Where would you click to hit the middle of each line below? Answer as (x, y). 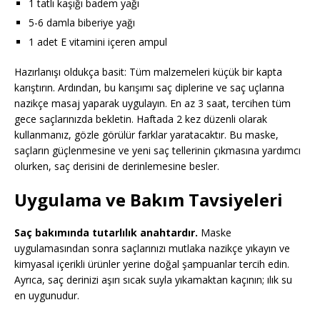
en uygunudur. (47, 296)
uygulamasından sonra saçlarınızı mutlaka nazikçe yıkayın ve (152, 249)
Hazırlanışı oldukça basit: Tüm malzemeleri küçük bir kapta (148, 72)
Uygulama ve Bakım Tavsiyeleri (149, 200)
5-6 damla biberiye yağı (82, 23)
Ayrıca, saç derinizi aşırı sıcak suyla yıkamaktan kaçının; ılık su (153, 280)
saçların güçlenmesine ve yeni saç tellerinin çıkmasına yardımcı (157, 151)
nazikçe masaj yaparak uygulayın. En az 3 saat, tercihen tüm (152, 104)
